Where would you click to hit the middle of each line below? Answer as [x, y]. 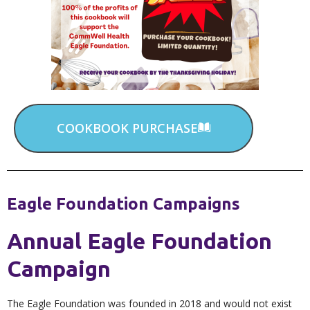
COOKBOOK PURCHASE [127, 128]
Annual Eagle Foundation [139, 240]
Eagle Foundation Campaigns [124, 203]
